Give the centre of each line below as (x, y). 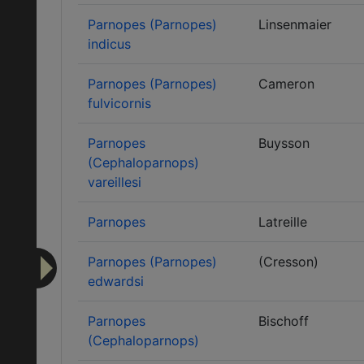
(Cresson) (288, 262)
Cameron (286, 84)
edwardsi (116, 281)
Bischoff (284, 321)
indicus (109, 44)
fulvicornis (119, 103)
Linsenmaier (295, 24)
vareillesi (115, 182)
